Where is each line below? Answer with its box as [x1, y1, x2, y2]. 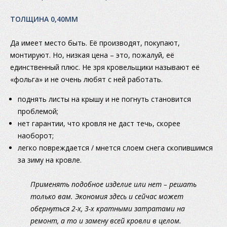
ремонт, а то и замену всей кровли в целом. [30, 216, 181, 226]
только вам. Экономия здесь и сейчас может [30, 192, 183, 202]
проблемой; [18, 106, 58, 117]
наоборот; [18, 131, 54, 141]
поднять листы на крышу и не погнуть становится [18, 94, 191, 104]
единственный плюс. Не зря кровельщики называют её [10, 62, 200, 72]
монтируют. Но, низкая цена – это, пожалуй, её [10, 50, 174, 60]
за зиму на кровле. [18, 155, 82, 165]
